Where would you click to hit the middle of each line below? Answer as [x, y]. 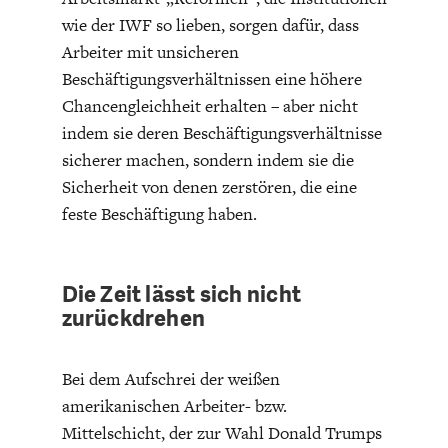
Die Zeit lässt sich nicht [181, 294]
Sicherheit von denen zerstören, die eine [209, 186]
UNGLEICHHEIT [228, 20]
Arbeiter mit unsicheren [150, 51]
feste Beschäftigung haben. [159, 213]
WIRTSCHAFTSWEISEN [228, 43]
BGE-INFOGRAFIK [228, 320]
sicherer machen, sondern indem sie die [207, 159]
